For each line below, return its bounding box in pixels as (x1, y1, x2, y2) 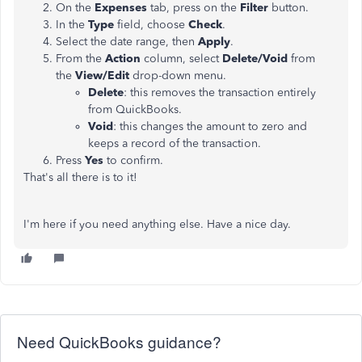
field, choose (114, 18, 188, 32)
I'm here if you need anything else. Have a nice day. (23, 217, 291, 231)
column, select (141, 52, 222, 65)
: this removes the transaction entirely (124, 86, 316, 99)
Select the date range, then (56, 35, 198, 48)
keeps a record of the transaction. (88, 137, 261, 150)
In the (56, 18, 88, 32)
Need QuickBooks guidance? (17, 330, 221, 352)
